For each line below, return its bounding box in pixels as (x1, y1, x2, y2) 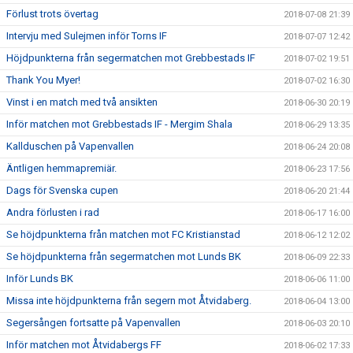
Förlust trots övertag (6, 8, 98, 20)
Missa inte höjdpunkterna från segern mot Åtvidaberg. (6, 295, 251, 307)
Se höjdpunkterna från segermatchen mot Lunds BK (6, 251, 241, 262)
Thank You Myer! (6, 74, 80, 86)
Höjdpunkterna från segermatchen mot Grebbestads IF (6, 52, 255, 64)
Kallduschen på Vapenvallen (6, 140, 134, 152)
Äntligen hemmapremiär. (6, 162, 117, 174)
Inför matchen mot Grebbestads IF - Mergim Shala (6, 118, 232, 130)
